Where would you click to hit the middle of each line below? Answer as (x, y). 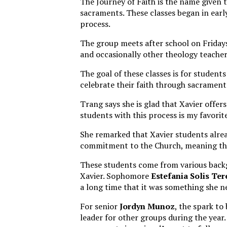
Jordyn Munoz (147, 206)
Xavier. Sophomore (116, 176)
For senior (100, 206)
